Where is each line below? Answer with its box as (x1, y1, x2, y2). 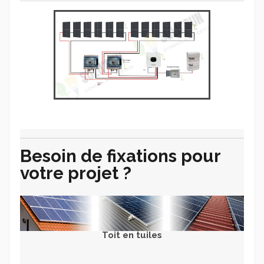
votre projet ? (20, 163, 131, 184)
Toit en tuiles (102, 229, 162, 240)
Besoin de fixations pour (20, 146, 220, 167)
